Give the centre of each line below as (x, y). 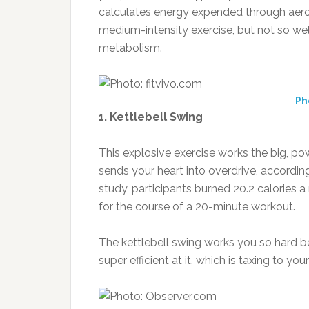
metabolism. (130, 48)
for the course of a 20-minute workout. (197, 207)
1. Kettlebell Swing (151, 117)
